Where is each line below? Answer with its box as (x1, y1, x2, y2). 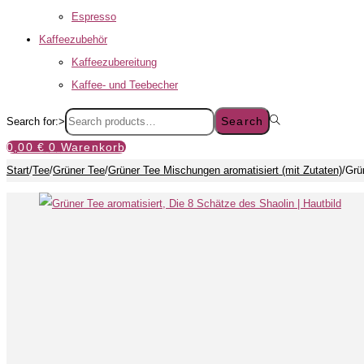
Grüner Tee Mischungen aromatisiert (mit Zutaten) (108, 164, 342, 176)
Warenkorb (60, 141, 126, 154)
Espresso (71, 11, 116, 23)
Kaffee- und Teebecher (71, 79, 178, 91)
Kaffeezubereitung (71, 56, 157, 68)
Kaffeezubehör (39, 33, 107, 45)
